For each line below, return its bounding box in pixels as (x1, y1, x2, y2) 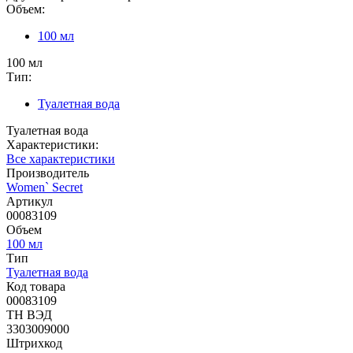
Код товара (6, 279, 65, 293)
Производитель (6, 165, 89, 180)
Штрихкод (6, 336, 62, 350)
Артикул (6, 194, 53, 208)
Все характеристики (6, 151, 115, 165)
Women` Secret (6, 180, 83, 194)
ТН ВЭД (6, 307, 52, 321)
